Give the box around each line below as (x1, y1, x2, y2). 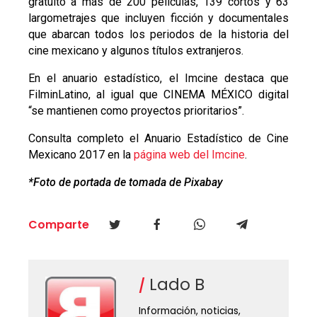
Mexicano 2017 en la (28, 147, 134, 161)
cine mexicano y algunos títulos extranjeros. (28, 43, 243, 57)
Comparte (28, 216, 89, 233)
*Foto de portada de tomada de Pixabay (28, 175, 223, 189)
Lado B (144, 272, 204, 296)
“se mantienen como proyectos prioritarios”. (28, 103, 244, 117)
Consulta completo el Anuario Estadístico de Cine (28, 131, 289, 145)
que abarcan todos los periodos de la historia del (28, 27, 289, 41)
